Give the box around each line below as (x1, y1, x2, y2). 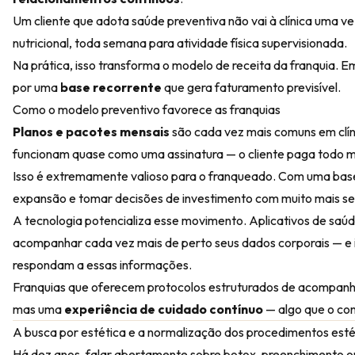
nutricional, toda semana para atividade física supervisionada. (13, 35, 347, 51)
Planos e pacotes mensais (13, 124, 170, 139)
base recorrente (60, 79, 162, 95)
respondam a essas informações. (13, 257, 192, 273)
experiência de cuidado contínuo (64, 301, 263, 317)
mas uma (13, 301, 64, 317)
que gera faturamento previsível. (162, 79, 341, 95)
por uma (13, 79, 60, 95)
